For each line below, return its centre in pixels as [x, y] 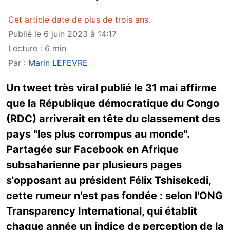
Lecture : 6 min [37, 48]
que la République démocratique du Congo [113, 103]
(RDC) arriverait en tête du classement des [113, 119]
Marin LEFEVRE [58, 63]
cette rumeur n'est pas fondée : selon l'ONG [114, 196]
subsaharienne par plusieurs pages [94, 165]
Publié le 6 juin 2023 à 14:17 [62, 34]
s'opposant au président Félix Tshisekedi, [109, 180]
